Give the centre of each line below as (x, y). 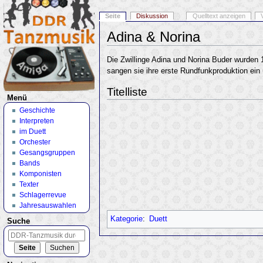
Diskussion (152, 16)
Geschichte (37, 110)
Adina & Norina (154, 37)
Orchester (35, 142)
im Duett (32, 131)
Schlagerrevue (43, 195)
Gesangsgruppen (47, 152)
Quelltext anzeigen (219, 16)
